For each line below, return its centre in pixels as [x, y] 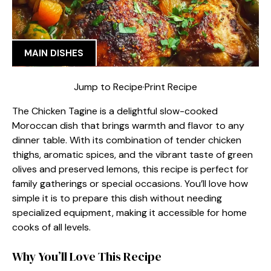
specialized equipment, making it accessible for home [129, 212]
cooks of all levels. [51, 227]
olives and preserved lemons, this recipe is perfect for [130, 169]
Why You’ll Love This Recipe [87, 256]
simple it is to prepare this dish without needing [117, 198]
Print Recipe [171, 87]
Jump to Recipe [108, 87]
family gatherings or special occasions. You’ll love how [130, 183]
